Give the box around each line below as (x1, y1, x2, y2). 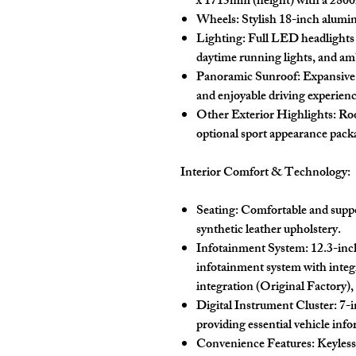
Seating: (196, 200, 238, 223)
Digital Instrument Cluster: (196, 296, 337, 319)
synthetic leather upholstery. (196, 219, 341, 242)
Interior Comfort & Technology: (180, 162, 350, 185)
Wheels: (196, 10, 239, 33)
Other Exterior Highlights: (196, 105, 336, 128)
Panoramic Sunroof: (196, 67, 300, 90)
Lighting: (196, 29, 246, 52)
